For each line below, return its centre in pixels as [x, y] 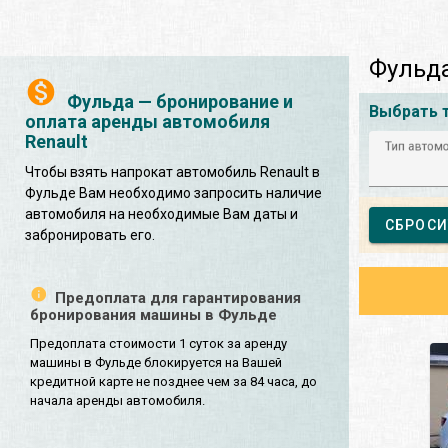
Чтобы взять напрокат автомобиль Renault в [172, 171]
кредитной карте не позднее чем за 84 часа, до [173, 381]
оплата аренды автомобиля [147, 121]
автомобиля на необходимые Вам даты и [161, 213]
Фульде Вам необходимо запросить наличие [173, 192]
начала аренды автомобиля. [117, 400]
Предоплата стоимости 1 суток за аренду [158, 343]
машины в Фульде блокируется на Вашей [156, 362]
